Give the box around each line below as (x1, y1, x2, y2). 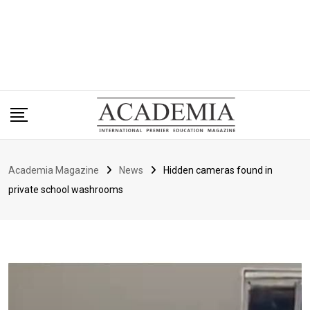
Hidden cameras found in (163, 165, 273, 176)
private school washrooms (8, 184, 123, 196)
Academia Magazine (8, 165, 99, 176)
